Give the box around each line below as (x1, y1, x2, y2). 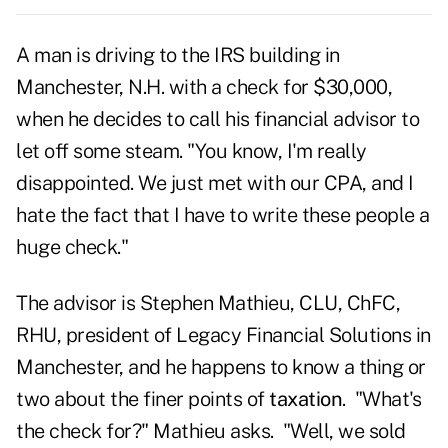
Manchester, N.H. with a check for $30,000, (16, 75, 392, 100)
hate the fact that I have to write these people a (16, 203, 430, 228)
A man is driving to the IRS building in (16, 43, 340, 68)
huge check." (16, 235, 133, 260)
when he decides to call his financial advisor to (16, 107, 419, 132)
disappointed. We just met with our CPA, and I (16, 171, 414, 196)
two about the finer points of (16, 387, 269, 412)
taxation (269, 387, 342, 412)
